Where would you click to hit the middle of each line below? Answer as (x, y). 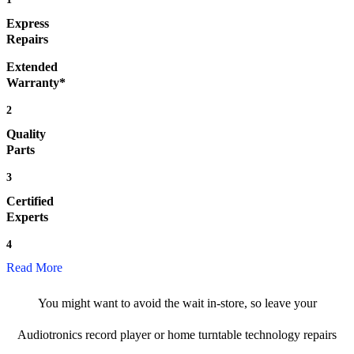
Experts (27, 217)
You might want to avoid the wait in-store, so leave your (177, 303)
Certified (30, 201)
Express (28, 24)
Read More (34, 268)
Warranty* (36, 83)
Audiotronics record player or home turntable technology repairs (177, 335)
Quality (26, 134)
